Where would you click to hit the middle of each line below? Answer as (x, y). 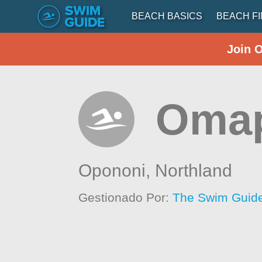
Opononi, (117, 170)
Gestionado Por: (126, 197)
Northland (194, 170)
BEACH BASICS (167, 16)
